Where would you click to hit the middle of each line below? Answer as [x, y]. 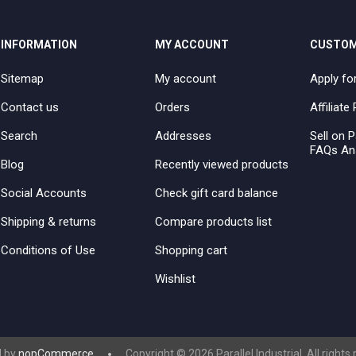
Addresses [184, 136]
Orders [173, 108]
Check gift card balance [217, 193]
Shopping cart [192, 251]
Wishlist [176, 279]
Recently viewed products [222, 165]
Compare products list [214, 222]
